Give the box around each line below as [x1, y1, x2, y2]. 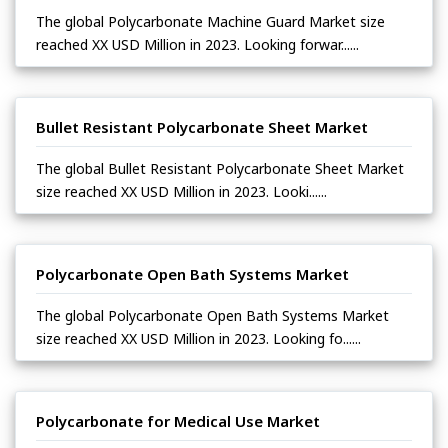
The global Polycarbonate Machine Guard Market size [36, 12, 385, 32]
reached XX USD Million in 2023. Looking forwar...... [36, 35, 359, 55]
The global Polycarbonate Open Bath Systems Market [36, 306, 389, 326]
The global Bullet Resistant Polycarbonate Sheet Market [36, 159, 404, 179]
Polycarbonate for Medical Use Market [36, 411, 320, 432]
